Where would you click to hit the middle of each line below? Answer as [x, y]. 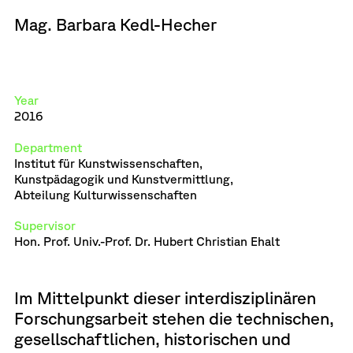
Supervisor [45, 226]
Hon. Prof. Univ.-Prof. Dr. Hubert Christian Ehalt [147, 242]
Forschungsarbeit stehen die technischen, [174, 318]
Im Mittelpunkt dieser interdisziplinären [165, 297]
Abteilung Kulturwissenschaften [105, 194]
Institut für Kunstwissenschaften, [108, 163]
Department [48, 147]
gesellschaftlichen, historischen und [152, 338]
